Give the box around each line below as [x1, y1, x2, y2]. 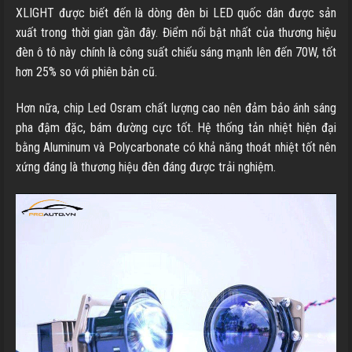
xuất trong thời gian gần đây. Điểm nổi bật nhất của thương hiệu [16, 25, 336, 41]
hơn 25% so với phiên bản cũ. [16, 64, 160, 80]
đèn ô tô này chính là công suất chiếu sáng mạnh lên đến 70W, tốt [16, 45, 336, 60]
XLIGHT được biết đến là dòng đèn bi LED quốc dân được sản [16, 5, 336, 21]
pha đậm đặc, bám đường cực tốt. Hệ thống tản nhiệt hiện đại [16, 120, 336, 136]
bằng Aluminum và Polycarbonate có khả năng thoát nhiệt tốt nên [16, 140, 336, 156]
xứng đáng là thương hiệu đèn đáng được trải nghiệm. [16, 159, 276, 175]
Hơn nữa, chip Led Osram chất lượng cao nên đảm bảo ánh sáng [16, 101, 336, 116]
